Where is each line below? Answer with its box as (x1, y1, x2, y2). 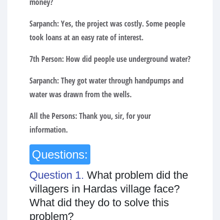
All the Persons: (29, 110, 77, 121)
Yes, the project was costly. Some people (59, 18, 185, 29)
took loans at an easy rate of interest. (29, 31, 143, 43)
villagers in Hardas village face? (29, 182, 180, 195)
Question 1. (29, 168, 87, 181)
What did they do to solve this (29, 196, 169, 209)
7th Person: (29, 53, 64, 64)
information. (29, 124, 68, 135)
